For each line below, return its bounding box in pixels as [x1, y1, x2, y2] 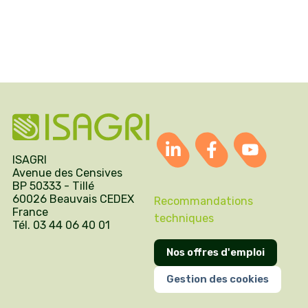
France [12, 206, 48, 219]
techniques [154, 211, 214, 225]
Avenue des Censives [12, 166, 122, 180]
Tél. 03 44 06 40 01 [12, 219, 110, 232]
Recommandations [154, 194, 253, 208]
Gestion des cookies [166, 273, 269, 286]
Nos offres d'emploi [166, 246, 265, 259]
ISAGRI [12, 153, 47, 167]
